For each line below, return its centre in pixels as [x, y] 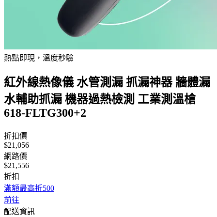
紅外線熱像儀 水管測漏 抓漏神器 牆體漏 [107, 82]
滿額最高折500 [29, 188]
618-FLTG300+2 [45, 113]
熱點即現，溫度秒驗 [39, 58]
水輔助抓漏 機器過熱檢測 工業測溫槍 [100, 99]
